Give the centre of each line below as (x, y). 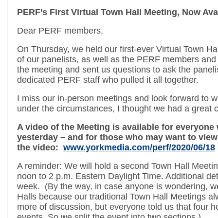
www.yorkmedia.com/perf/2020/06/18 (139, 148)
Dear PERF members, (60, 31)
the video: (40, 148)
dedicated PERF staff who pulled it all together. (108, 80)
